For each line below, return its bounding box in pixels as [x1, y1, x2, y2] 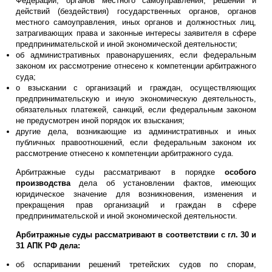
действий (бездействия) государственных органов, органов [16, 6, 256, 16]
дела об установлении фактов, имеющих [70, 178, 256, 188]
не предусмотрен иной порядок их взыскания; [16, 115, 185, 125]
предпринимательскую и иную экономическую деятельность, [16, 93, 256, 103]
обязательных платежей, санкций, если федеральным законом [16, 104, 256, 114]
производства [16, 178, 70, 188]
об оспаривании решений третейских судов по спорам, [16, 259, 256, 269]
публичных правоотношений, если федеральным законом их [16, 137, 256, 147]
